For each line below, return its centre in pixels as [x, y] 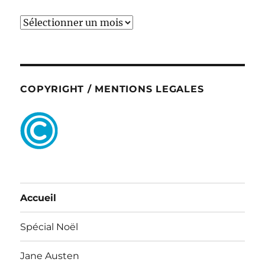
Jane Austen [50, 256]
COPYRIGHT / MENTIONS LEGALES [112, 89]
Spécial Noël [49, 227]
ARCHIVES [44, 22]
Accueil [38, 198]
